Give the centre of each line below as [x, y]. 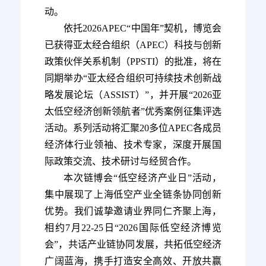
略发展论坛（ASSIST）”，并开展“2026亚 [133, 95]
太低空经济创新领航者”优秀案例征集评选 [133, 112]
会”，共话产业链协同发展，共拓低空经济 [133, 245]
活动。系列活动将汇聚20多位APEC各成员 [133, 128]
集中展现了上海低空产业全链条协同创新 [133, 195]
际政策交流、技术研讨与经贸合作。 [121, 161]
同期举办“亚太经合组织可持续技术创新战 [133, 78]
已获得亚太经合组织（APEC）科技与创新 [133, 45]
